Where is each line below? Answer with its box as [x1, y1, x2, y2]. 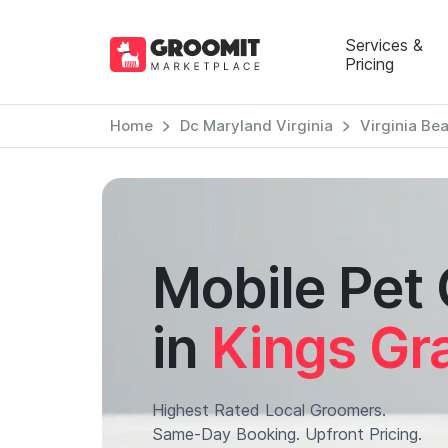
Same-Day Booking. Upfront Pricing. [152, 424, 422, 444]
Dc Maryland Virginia [179, 116, 333, 135]
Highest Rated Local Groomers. [152, 400, 386, 420]
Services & [344, 34, 423, 55]
